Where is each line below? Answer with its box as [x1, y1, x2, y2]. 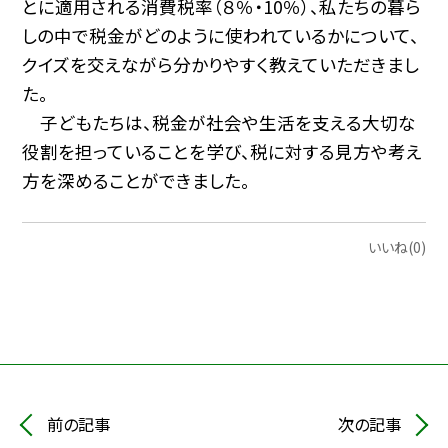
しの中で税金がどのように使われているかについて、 [22, 22, 420, 48]
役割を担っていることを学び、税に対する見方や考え [22, 138, 423, 164]
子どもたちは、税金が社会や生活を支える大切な [22, 109, 417, 135]
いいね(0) [367, 237, 426, 258]
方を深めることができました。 [22, 167, 251, 193]
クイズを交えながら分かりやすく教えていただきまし [22, 51, 420, 77]
